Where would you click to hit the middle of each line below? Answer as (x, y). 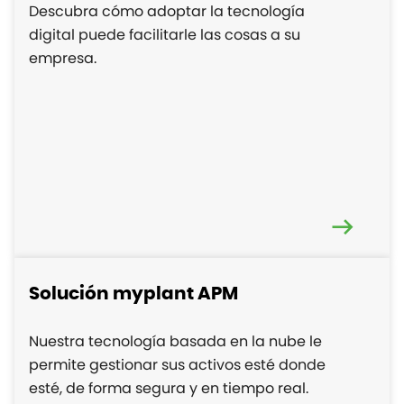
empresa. (63, 59)
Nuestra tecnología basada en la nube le (175, 342)
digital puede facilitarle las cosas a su (165, 35)
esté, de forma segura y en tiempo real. (169, 389)
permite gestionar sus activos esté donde (177, 365)
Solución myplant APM (133, 294)
